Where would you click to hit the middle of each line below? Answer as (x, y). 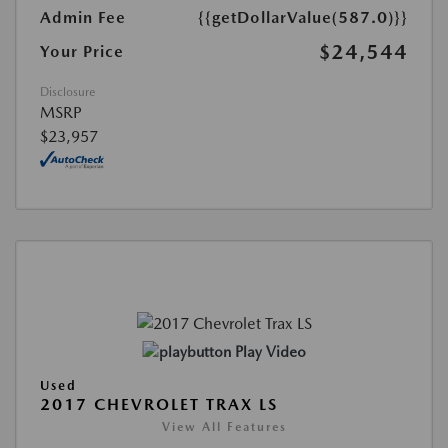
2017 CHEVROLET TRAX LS (159, 405)
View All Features (224, 427)
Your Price (82, 51)
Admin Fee (83, 17)
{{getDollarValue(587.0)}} (303, 17)
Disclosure (67, 91)
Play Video (270, 352)
